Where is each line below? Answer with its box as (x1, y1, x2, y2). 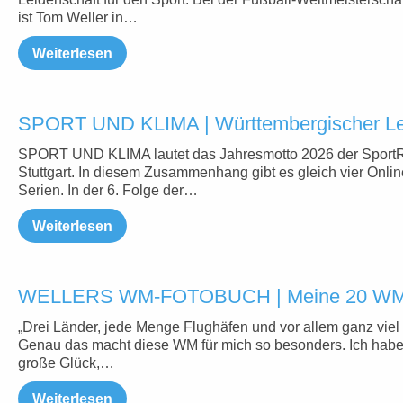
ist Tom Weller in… (18, 10, 138, 25)
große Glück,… (18, 355, 114, 371)
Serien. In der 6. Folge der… (18, 183, 198, 198)
